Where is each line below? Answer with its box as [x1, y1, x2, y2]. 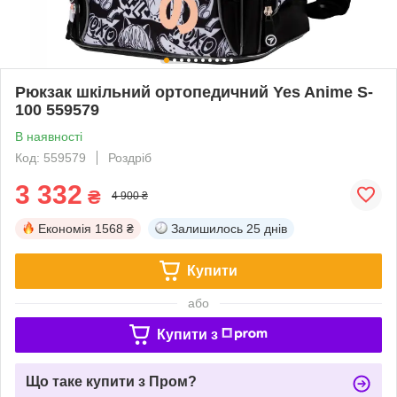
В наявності [15, 128, 82, 144]
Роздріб [108, 150, 152, 165]
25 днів [246, 221, 287, 236]
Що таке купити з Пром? [26, 373, 197, 389]
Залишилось [171, 221, 243, 236]
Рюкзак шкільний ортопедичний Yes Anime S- [15, 82, 373, 101]
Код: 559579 [15, 150, 86, 165]
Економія [38, 221, 91, 236]
